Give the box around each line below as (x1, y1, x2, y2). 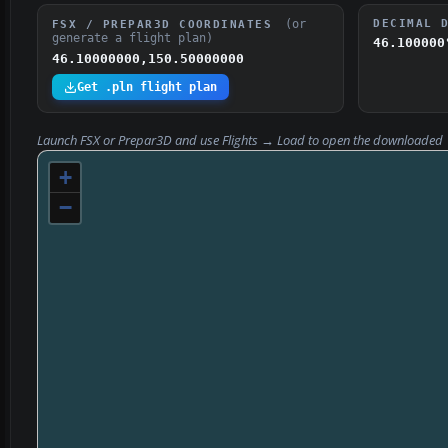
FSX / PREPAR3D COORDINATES (52, 18, 281, 31)
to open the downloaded (305, 132, 446, 150)
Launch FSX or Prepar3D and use (37, 132, 222, 150)
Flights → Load (222, 132, 305, 150)
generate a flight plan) (52, 31, 213, 46)
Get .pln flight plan (77, 80, 217, 95)
